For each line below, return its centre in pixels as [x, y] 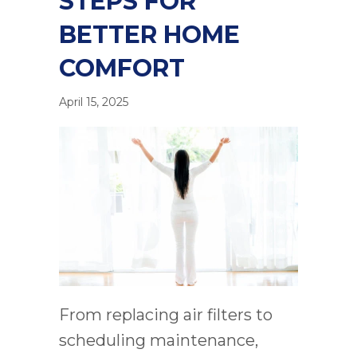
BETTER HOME [149, 35]
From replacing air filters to [166, 315]
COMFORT [122, 69]
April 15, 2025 [94, 102]
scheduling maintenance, [159, 341]
